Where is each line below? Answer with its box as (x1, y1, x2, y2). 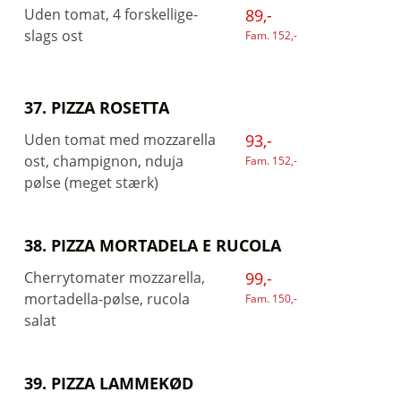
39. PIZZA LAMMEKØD (24, 372, 193, 394)
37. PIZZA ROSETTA (24, 97, 169, 118)
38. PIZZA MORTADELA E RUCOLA (24, 235, 281, 256)
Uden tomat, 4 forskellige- (24, 4, 198, 24)
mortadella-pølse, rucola (24, 289, 190, 309)
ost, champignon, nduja (24, 151, 183, 171)
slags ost (24, 26, 83, 46)
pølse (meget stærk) (24, 173, 158, 192)
